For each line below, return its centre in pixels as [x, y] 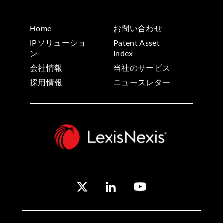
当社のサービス [142, 68]
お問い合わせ [138, 29]
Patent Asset [137, 43]
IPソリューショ [58, 43]
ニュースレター [142, 82]
